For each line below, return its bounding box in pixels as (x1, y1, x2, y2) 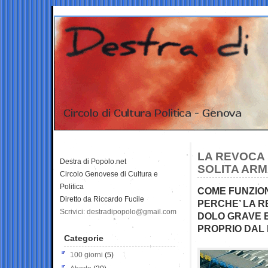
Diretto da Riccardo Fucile (60, 194, 144, 203)
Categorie (64, 233, 103, 243)
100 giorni (70, 250, 103, 259)
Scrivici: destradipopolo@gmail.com (60, 207, 176, 216)
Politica (60, 182, 84, 191)
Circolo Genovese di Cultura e (60, 169, 158, 178)
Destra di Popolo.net (60, 157, 126, 166)
